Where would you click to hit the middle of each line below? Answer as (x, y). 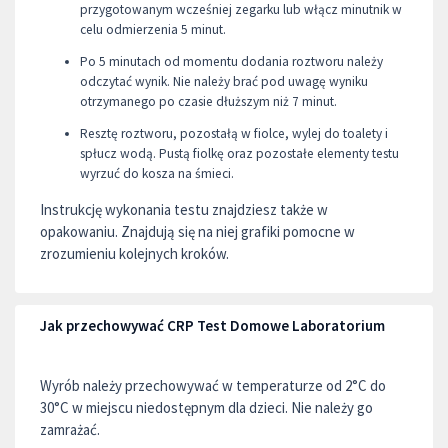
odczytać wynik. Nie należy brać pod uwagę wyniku (224, 81)
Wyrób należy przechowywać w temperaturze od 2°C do (213, 385)
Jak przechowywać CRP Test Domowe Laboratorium (212, 325)
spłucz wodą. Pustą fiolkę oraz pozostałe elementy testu (239, 153)
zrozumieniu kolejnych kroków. (134, 253)
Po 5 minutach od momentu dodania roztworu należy (231, 61)
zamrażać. (70, 429)
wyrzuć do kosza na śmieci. (157, 173)
